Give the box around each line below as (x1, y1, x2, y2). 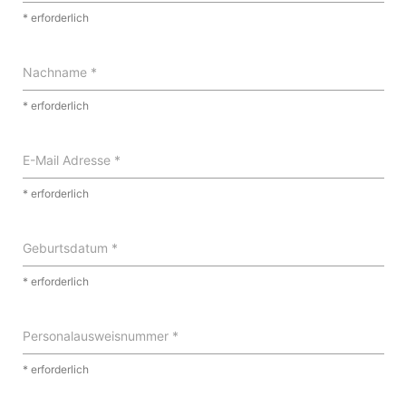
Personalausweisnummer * (22, 327, 179, 343)
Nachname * (22, 63, 97, 80)
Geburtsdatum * (22, 239, 118, 256)
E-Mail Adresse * (22, 151, 121, 168)
